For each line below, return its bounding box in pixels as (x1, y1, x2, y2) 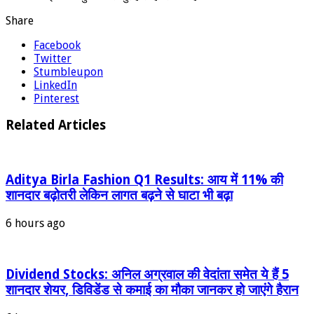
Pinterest (34, 91, 79, 105)
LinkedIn (34, 78, 77, 92)
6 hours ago (6, 216, 65, 230)
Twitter (34, 51, 71, 65)
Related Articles (6, 118, 106, 133)
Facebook (34, 38, 81, 52)
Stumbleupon (34, 64, 103, 78)
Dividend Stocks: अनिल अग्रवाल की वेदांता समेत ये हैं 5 (6, 267, 289, 282)
